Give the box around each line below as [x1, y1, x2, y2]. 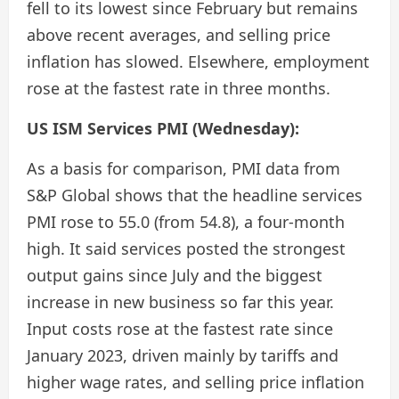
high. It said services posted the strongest [27, 238, 346, 259]
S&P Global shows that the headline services [27, 184, 362, 206]
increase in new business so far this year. [27, 291, 334, 313]
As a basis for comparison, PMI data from [27, 158, 340, 179]
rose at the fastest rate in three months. [27, 77, 330, 99]
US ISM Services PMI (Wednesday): [27, 118, 299, 139]
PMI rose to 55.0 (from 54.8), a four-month [27, 211, 345, 232]
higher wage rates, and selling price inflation [27, 371, 364, 393]
